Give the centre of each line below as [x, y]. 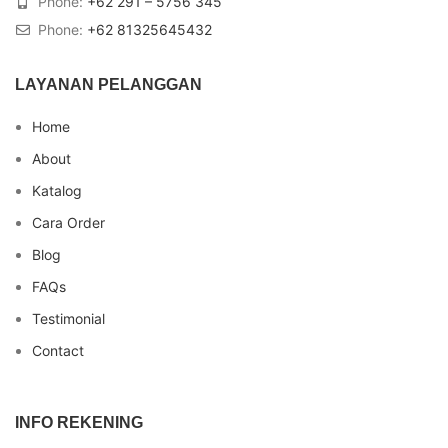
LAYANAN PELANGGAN [108, 84]
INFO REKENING [79, 422]
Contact [58, 350]
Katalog [57, 190]
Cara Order [68, 222]
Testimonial [68, 318]
